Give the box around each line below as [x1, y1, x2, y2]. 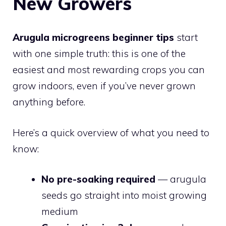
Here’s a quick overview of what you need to [13, 126, 209, 139]
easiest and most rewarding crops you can [13, 64, 205, 76]
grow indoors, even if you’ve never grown [13, 80, 196, 92]
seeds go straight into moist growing [41, 189, 207, 201]
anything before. [13, 96, 85, 108]
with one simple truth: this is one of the [13, 47, 186, 60]
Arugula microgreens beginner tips [13, 31, 174, 43]
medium [41, 205, 78, 217]
